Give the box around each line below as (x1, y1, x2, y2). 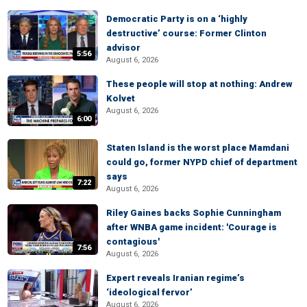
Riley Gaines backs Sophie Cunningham (106, 208, 281, 218)
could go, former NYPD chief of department (106, 157, 297, 167)
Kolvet (106, 93, 135, 103)
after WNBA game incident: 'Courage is (106, 222, 277, 232)
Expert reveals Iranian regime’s (106, 273, 245, 283)
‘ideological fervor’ (106, 287, 193, 297)
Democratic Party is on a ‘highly (106, 14, 247, 24)
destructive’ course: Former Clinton (106, 28, 267, 38)
